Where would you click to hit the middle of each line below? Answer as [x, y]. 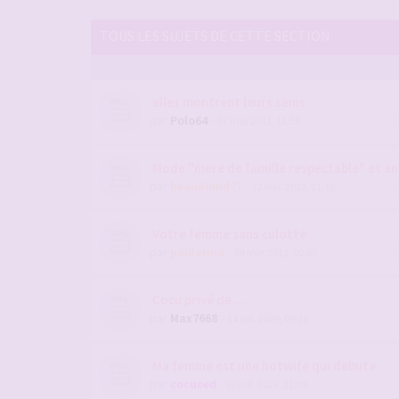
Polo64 [189, 120]
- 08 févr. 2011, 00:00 [272, 252]
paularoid [197, 252]
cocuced [193, 384]
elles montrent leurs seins [228, 102]
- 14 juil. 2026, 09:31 [264, 318]
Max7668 [194, 318]
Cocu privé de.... [198, 300]
